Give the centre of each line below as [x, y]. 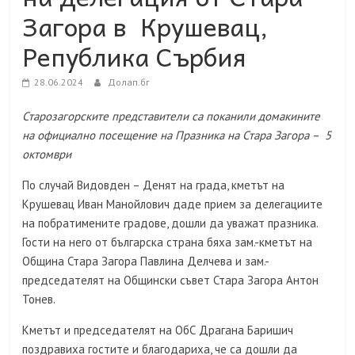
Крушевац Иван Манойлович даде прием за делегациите [173, 204]
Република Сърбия [135, 57]
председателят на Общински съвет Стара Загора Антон [171, 281]
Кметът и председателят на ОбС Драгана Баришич [158, 330]
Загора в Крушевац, [145, 27]
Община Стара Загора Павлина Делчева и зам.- [146, 261]
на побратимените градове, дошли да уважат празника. [170, 223]
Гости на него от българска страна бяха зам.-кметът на [168, 242]
